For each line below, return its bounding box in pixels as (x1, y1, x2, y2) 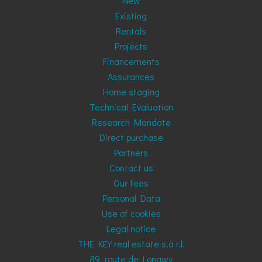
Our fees (113, 177, 149, 189)
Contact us (109, 161, 153, 174)
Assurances (108, 70, 154, 82)
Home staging (102, 85, 160, 98)
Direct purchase (99, 131, 163, 143)
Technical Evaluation (89, 101, 173, 113)
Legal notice (106, 222, 156, 235)
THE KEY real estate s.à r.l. (77, 237, 185, 250)
